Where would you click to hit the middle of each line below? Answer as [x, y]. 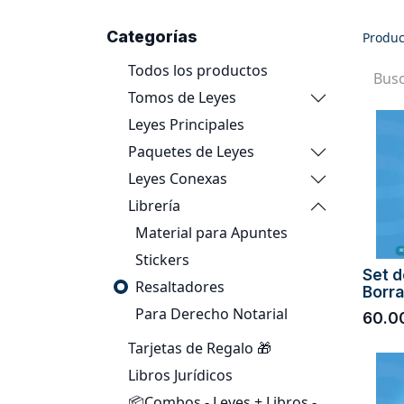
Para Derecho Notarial [211, 314]
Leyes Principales [186, 124]
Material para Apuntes [211, 233]
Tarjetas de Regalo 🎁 [200, 348]
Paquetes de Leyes [191, 151]
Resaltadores [180, 287]
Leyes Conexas [178, 179]
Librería [154, 206]
